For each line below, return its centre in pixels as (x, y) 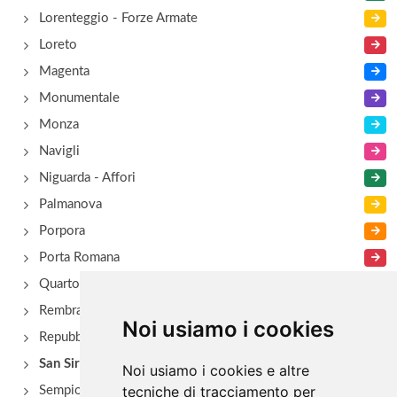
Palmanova (70, 204)
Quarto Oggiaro (85, 284)
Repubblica (70, 337)
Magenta (64, 71)
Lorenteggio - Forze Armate (118, 18)
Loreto (58, 45)
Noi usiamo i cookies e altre (215, 370)
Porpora (62, 231)
